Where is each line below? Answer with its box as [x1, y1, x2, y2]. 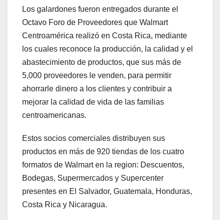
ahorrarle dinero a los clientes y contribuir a [22, 84, 172, 93]
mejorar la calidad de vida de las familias [22, 98, 164, 107]
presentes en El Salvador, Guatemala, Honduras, [22, 187, 192, 196]
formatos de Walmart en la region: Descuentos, [22, 161, 184, 169]
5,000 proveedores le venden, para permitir [22, 71, 171, 80]
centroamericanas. [22, 111, 86, 120]
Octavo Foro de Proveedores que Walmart [22, 18, 168, 27]
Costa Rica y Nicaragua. [22, 200, 107, 209]
